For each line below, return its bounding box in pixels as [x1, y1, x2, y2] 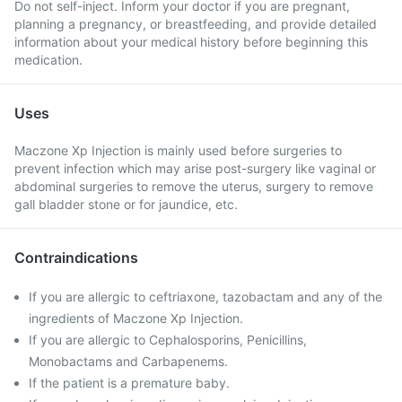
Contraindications [14, 249, 138, 267]
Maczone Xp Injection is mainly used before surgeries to [14, 143, 342, 158]
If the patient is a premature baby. [29, 375, 230, 390]
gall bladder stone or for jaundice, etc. [14, 197, 238, 212]
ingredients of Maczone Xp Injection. [29, 310, 243, 326]
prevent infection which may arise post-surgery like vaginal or [14, 161, 376, 176]
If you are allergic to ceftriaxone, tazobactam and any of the [29, 289, 382, 304]
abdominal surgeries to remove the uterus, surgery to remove [14, 179, 373, 194]
